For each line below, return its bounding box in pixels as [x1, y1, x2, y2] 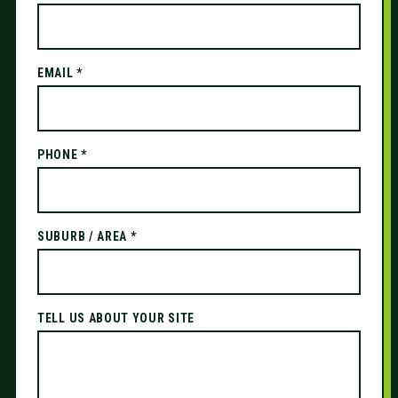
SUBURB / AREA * [37, 229, 137, 243]
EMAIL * [37, 66, 83, 80]
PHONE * [37, 147, 87, 162]
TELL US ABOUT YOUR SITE [37, 311, 195, 325]
